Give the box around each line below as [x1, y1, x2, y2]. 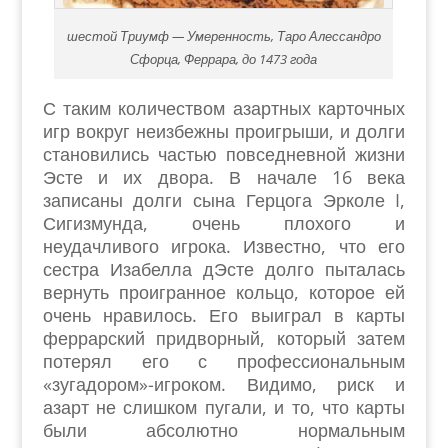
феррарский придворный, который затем [42, 326, 406, 350]
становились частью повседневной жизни [42, 142, 406, 166]
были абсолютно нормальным [42, 418, 406, 442]
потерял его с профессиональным [42, 349, 406, 373]
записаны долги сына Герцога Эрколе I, [42, 188, 406, 212]
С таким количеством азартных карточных [42, 96, 406, 120]
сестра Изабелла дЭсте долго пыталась [42, 257, 406, 281]
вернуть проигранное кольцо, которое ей [42, 280, 406, 304]
